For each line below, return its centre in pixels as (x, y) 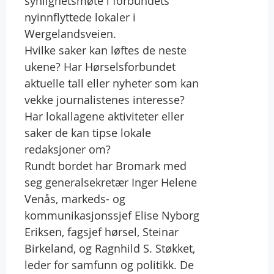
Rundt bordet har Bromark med (106, 165)
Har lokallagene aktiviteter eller (104, 116)
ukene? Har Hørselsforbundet (100, 66)
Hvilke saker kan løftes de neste (106, 50)
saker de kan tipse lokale (88, 132)
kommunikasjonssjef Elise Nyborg (112, 215)
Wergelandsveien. (70, 33)
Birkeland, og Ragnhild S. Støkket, (110, 248)
